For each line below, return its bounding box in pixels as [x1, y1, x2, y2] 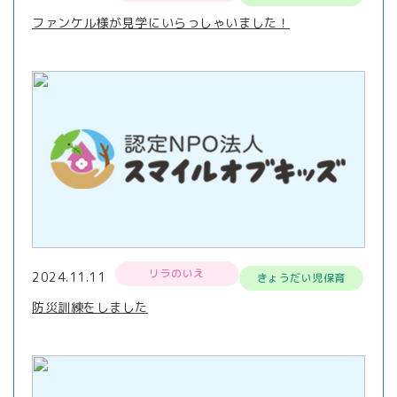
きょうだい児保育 [256, 270, 346, 285]
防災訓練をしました [32, 299, 149, 315]
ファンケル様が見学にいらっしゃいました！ [32, 14, 291, 31]
